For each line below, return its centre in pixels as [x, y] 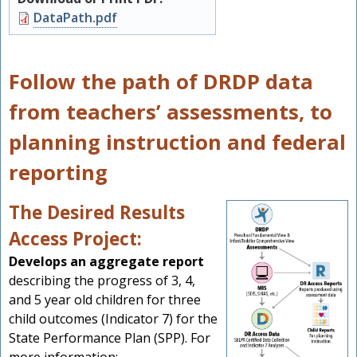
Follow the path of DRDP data [161, 82]
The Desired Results [97, 213]
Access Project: [75, 239]
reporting [58, 173]
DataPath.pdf [75, 18]
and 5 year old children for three [105, 300]
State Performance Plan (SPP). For [110, 338]
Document [51, 18]
